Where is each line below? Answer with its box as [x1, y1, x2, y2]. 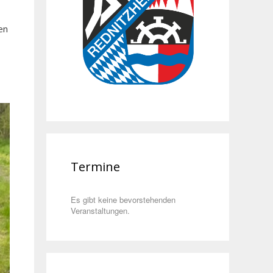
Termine [71, 158, 120, 175]
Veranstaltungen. [71, 205, 130, 217]
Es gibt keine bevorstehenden [71, 194, 175, 206]
